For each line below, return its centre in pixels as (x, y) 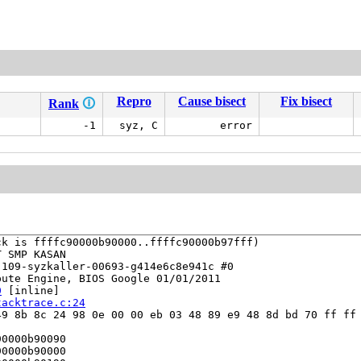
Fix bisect (306, 102)
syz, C (139, 126)
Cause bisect (212, 102)
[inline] (31, 290)
